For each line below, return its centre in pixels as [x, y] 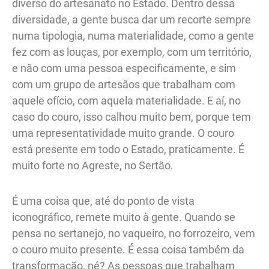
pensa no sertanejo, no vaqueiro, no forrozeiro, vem [134, 233]
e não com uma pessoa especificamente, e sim [124, 68]
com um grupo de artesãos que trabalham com [124, 85]
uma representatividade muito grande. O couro [123, 133]
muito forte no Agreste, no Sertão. [94, 166]
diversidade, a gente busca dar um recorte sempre [131, 20]
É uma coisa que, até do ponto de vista [103, 201]
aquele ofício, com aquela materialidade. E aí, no [126, 101]
